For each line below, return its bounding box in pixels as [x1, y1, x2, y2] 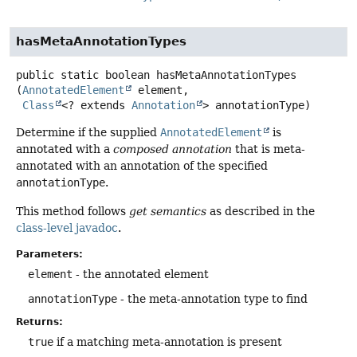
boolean [105, 69, 150, 82]
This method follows [16, 204, 129, 218]
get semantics [129, 204, 206, 218]
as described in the [206, 204, 315, 218]
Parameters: [16, 249, 83, 261]
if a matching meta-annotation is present [53, 335, 282, 349]
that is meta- [232, 143, 305, 156]
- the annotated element [73, 268, 209, 281]
